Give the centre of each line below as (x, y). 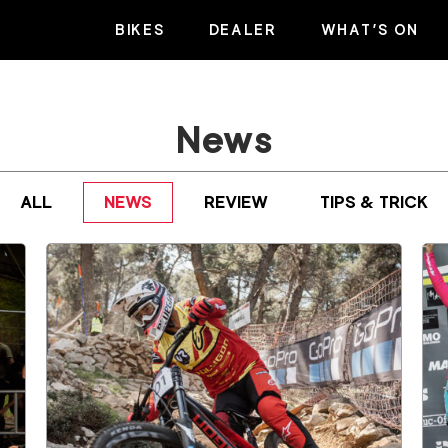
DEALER (242, 29)
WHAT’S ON (370, 29)
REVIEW (236, 202)
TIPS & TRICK (374, 202)
